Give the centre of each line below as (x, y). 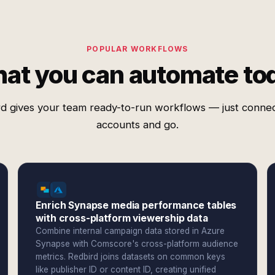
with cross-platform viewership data (122, 218)
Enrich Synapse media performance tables (136, 205)
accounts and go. (137, 125)
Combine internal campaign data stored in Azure (130, 231)
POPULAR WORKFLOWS (137, 49)
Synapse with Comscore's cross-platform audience (137, 244)
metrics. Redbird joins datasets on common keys (131, 257)
